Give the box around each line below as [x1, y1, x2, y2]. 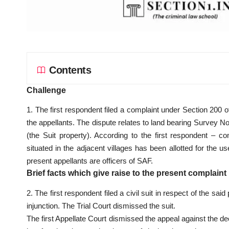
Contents [49, 64, 91, 76]
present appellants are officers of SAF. [27, 156, 153, 166]
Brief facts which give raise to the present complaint [27, 169, 226, 178]
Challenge [27, 85, 66, 95]
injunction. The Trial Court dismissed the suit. [27, 201, 175, 210]
